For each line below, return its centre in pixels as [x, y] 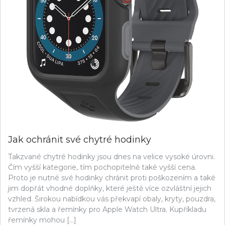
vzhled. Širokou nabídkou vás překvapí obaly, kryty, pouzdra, [112, 199]
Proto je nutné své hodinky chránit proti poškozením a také [112, 178]
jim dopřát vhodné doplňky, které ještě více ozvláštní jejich [110, 188]
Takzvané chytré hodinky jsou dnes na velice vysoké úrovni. [111, 156]
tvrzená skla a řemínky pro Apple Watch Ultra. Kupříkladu [107, 209]
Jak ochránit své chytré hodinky [80, 139]
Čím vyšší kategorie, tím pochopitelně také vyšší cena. [102, 167]
